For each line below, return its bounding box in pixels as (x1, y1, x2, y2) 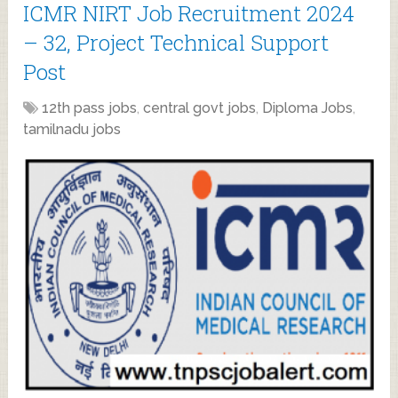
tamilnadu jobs (23, 120, 122, 138)
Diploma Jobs (262, 99, 354, 116)
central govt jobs (143, 99, 257, 116)
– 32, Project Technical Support (23, 28, 330, 57)
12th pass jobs (42, 99, 138, 116)
